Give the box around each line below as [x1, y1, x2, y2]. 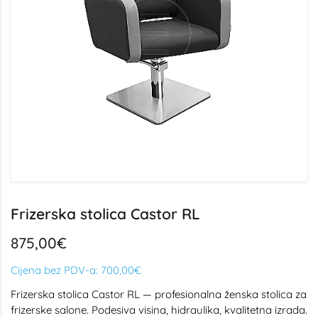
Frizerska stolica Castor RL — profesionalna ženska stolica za [11, 287, 307, 301]
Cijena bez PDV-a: [11, 263, 101, 277]
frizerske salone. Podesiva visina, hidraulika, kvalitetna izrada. [11, 303, 307, 317]
